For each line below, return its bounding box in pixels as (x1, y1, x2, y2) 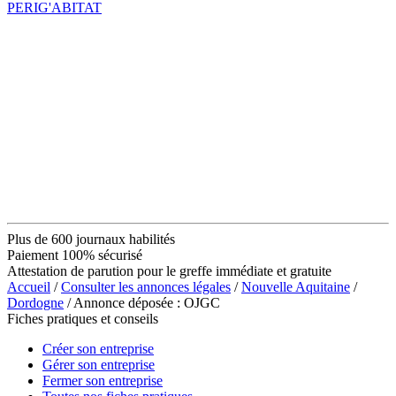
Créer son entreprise (42, 340, 154, 356)
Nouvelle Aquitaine (241, 278, 350, 294)
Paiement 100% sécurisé (7, 247, 142, 263)
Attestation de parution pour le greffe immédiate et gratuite (7, 263, 331, 278)
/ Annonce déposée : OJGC (64, 294, 220, 310)
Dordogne (7, 294, 64, 310)
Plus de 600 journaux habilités (7, 231, 175, 247)
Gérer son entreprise (42, 356, 155, 372)
